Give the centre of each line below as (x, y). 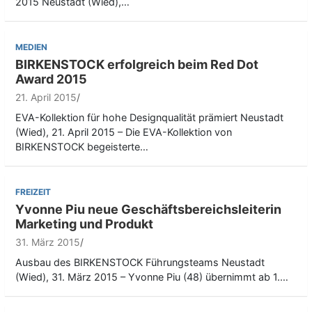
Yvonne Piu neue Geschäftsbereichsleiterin (148, 210)
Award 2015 (51, 79)
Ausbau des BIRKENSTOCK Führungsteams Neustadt (140, 263)
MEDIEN (31, 47)
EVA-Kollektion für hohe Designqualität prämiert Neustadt (149, 118)
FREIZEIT (33, 192)
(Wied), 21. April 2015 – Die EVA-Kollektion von (124, 132)
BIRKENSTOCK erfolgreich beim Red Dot (137, 65)
